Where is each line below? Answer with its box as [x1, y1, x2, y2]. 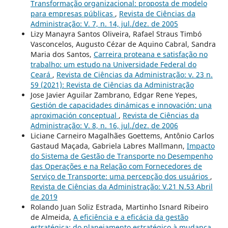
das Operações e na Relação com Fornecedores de [30, 161, 202, 172]
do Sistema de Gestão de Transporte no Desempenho [30, 151, 213, 161]
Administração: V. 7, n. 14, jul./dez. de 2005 [30, 19, 178, 29]
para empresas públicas [30, 9, 115, 19]
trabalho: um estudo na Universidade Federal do [30, 60, 196, 70]
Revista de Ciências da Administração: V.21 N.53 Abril [30, 182, 213, 192]
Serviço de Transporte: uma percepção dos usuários [30, 172, 210, 182]
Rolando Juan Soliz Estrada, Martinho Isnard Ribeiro [30, 202, 208, 212]
